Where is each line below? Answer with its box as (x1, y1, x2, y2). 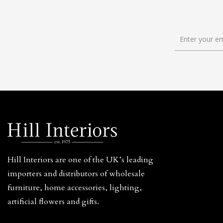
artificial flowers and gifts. (7, 196, 99, 207)
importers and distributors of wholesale (7, 168, 145, 179)
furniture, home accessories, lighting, (7, 182, 142, 193)
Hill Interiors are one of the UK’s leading (7, 154, 153, 165)
